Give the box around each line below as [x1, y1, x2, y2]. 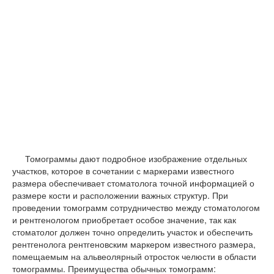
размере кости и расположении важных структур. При [12, 189, 228, 201]
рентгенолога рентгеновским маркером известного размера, [12, 238, 256, 250]
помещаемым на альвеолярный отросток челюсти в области [12, 250, 256, 262]
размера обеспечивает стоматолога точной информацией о [12, 177, 254, 189]
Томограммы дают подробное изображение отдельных [25, 152, 247, 165]
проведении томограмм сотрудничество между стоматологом [12, 201, 260, 213]
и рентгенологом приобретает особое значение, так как [12, 213, 236, 226]
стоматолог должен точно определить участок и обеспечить [12, 226, 253, 238]
